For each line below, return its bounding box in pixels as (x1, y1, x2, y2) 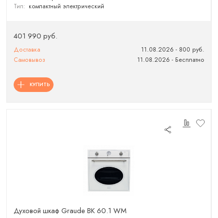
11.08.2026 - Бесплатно (137, 55, 204, 64)
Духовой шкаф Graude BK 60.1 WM (14, 205, 127, 216)
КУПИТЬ (29, 81, 50, 88)
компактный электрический (28, 1, 104, 11)
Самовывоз (14, 55, 46, 64)
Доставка (14, 45, 41, 54)
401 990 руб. (14, 30, 58, 41)
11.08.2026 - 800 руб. (141, 45, 204, 54)
